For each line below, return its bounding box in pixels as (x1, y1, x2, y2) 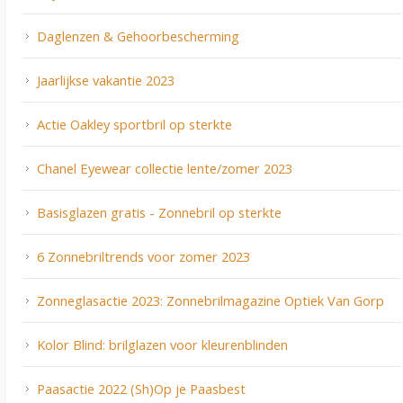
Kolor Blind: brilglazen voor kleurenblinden (37, 336, 288, 354)
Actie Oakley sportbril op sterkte (37, 115, 232, 134)
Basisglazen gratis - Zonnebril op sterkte (37, 203, 282, 222)
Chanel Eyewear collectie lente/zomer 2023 (37, 159, 292, 178)
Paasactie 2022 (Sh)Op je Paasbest (37, 380, 246, 399)
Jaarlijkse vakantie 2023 (37, 71, 175, 90)
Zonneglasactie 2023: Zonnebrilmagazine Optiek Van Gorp (37, 291, 384, 310)
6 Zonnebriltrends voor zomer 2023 (37, 247, 250, 266)
